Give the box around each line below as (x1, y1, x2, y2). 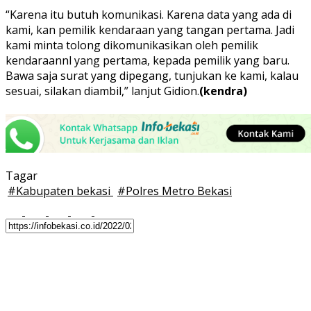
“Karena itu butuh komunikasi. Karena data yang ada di (6, 7, 292, 23)
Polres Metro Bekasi (126, 183, 232, 199)
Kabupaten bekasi (16, 183, 113, 199)
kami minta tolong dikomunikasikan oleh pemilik (6, 37, 258, 53)
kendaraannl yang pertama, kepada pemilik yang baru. (6, 53, 289, 69)
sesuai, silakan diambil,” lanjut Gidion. (6, 83, 199, 99)
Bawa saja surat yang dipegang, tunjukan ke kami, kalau (6, 68, 299, 84)
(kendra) (199, 83, 247, 99)
